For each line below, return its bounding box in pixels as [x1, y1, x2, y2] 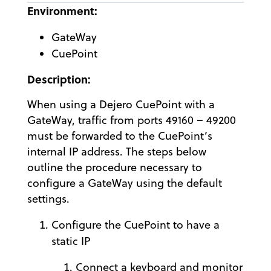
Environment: [27, 3, 97, 19]
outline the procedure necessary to [27, 160, 202, 175]
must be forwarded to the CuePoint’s [27, 128, 212, 143]
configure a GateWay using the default [27, 175, 222, 191]
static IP [51, 233, 90, 249]
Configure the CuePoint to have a [51, 217, 220, 232]
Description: [27, 71, 91, 87]
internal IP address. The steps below [27, 144, 206, 159]
